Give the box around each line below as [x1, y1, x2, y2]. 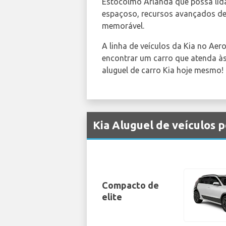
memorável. [102, 21, 144, 30]
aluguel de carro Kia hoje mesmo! [102, 65, 223, 75]
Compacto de [102, 180, 159, 191]
